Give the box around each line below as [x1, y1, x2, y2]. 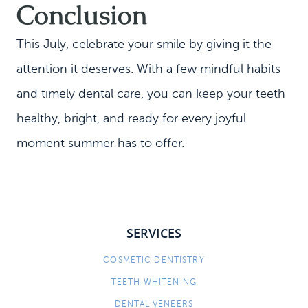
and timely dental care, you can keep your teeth [16, 87, 285, 100]
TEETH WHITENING [111, 277, 197, 287]
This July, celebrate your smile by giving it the [16, 37, 272, 51]
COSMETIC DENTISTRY [103, 255, 205, 265]
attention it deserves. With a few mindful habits [16, 62, 280, 76]
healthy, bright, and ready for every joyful [16, 111, 246, 125]
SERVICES [126, 225, 181, 241]
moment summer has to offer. [16, 136, 184, 150]
